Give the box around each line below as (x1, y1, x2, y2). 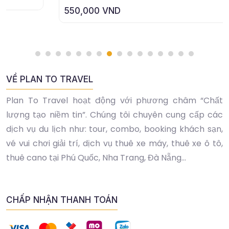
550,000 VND (17, 6, 73, 16)
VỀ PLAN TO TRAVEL (6, 74, 93, 85)
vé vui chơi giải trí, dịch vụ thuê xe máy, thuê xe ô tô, (6, 138, 223, 150)
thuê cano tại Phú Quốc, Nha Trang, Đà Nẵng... (6, 152, 186, 164)
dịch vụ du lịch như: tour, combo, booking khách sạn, (6, 123, 223, 135)
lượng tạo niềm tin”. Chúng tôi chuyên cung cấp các (6, 109, 223, 121)
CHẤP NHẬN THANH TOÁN (6, 195, 118, 205)
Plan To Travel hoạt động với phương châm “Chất (6, 95, 223, 107)
